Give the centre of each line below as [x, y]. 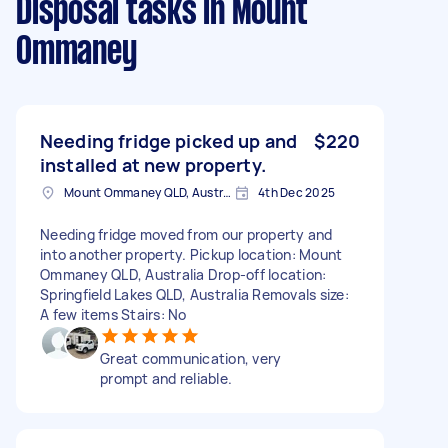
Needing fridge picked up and [169, 140]
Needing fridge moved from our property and [186, 234]
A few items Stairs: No [113, 314]
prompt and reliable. [166, 378]
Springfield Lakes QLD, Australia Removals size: [194, 294]
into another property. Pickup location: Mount [191, 254]
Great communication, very [191, 358]
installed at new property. [153, 164]
